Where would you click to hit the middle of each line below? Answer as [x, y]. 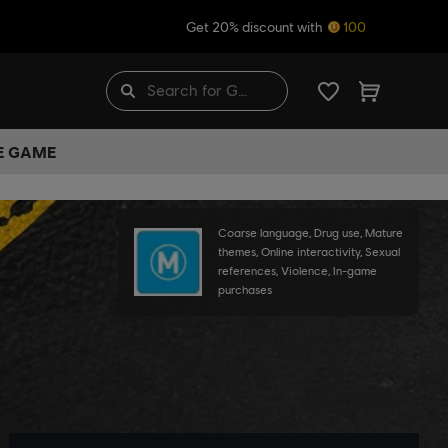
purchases [245, 290]
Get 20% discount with [255, 26]
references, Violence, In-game [297, 271]
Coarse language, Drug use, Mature [310, 233]
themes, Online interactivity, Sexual [309, 252]
